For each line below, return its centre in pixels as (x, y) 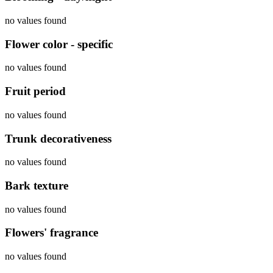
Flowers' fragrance (51, 233)
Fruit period (35, 91)
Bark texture (37, 185)
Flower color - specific (59, 44)
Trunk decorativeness (58, 138)
